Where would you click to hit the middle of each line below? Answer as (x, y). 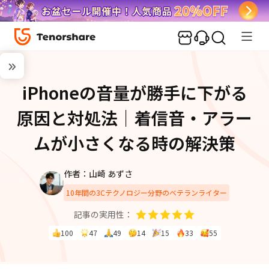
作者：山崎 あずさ (98, 174)
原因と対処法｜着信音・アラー (134, 118)
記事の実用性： (103, 214)
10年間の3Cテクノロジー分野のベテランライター (147, 192)
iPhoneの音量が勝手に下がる (134, 92)
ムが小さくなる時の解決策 (134, 143)
